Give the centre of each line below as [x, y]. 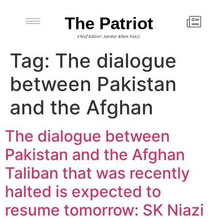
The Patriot [109, 23]
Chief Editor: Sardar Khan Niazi [109, 36]
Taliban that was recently [97, 173]
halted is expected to [83, 191]
